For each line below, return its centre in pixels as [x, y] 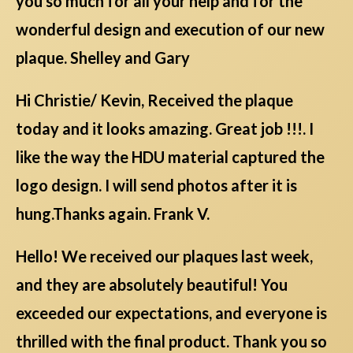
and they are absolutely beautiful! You [152, 284]
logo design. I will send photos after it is [156, 185]
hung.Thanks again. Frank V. [113, 213]
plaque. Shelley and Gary [103, 57]
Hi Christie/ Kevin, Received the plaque [154, 100]
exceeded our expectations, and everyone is [171, 312]
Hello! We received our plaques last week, [164, 256]
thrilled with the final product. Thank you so [171, 341]
